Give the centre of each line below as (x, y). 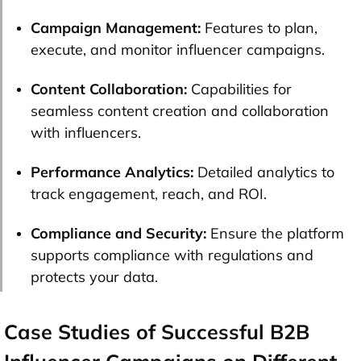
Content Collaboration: (109, 89)
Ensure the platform (275, 233)
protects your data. (94, 276)
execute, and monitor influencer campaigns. (178, 49)
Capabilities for (239, 89)
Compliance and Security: (118, 233)
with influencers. (86, 132)
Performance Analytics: (112, 172)
